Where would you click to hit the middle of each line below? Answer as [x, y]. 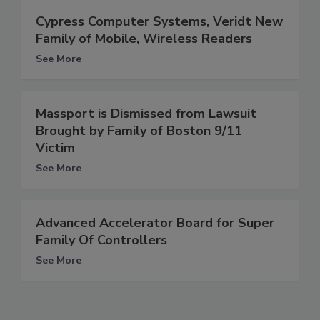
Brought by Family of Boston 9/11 [139, 130]
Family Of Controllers [101, 240]
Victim [55, 147]
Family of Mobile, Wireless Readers [144, 38]
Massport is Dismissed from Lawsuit [146, 113]
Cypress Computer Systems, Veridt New [159, 21]
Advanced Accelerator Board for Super [155, 222]
